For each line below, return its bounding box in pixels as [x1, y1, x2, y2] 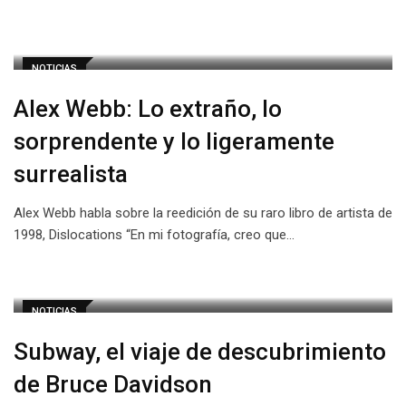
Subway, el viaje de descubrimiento [14, 338, 386, 365]
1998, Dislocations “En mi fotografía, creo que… [14, 227, 295, 243]
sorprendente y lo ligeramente [14, 128, 334, 155]
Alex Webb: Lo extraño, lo [14, 95, 282, 122]
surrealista [14, 160, 128, 188]
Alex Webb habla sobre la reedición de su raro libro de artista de [14, 205, 392, 221]
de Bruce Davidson [14, 371, 212, 398]
